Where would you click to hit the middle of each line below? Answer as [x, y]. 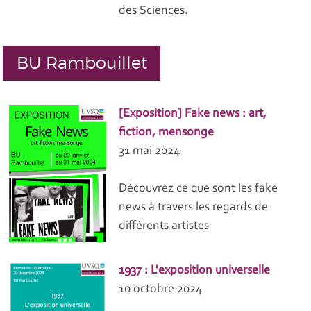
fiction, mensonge [167, 133]
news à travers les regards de [194, 208]
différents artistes [164, 227]
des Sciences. [154, 11]
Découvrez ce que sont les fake [199, 189]
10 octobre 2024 [161, 290]
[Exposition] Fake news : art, [193, 114]
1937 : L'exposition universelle [195, 271]
